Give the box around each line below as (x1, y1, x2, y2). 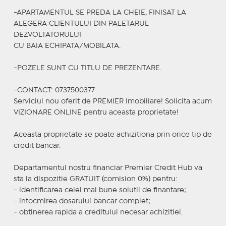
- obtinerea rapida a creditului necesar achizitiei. (13, 209, 183, 215)
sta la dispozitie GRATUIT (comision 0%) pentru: (13, 176, 178, 182)
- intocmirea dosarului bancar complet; (13, 198, 150, 204)
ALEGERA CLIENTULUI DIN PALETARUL (13, 20, 149, 27)
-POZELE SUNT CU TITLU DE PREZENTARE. (13, 65, 161, 71)
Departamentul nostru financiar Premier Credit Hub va (13, 164, 202, 171)
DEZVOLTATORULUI (13, 31, 81, 38)
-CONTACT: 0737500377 (13, 87, 95, 93)
